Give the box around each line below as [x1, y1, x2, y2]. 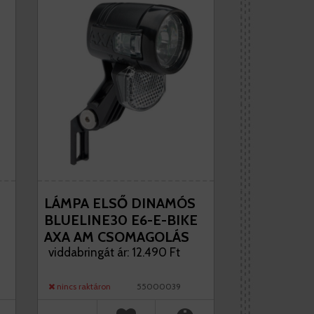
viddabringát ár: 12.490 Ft [48, 245, 180, 259]
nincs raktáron [54, 281, 111, 292]
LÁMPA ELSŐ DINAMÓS [43, 195, 196, 212]
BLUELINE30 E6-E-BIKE [43, 212, 198, 228]
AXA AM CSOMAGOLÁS [43, 228, 189, 245]
